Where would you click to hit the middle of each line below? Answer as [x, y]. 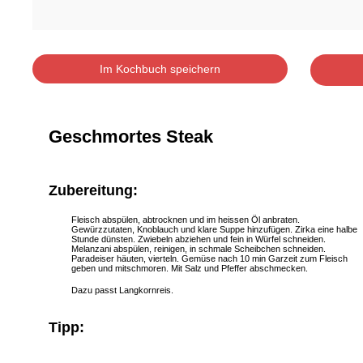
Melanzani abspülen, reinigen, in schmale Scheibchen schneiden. [199, 249]
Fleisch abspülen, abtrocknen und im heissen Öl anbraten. [186, 220]
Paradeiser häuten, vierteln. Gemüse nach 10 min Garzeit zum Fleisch [209, 259]
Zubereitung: [93, 191]
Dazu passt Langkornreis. [122, 290]
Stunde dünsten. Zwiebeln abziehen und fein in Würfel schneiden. [199, 239]
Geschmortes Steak [131, 137]
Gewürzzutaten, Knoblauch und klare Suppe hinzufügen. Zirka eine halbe [214, 230]
